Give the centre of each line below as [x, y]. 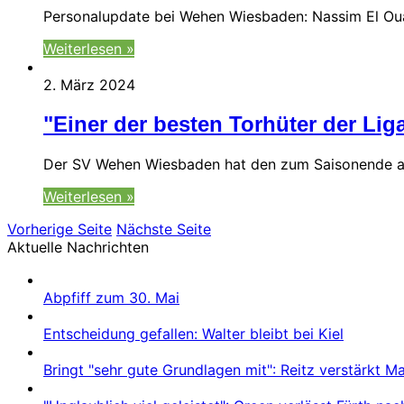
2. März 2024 [89, 85]
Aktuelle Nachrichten [78, 247]
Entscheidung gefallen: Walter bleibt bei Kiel [193, 334]
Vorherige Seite [60, 229]
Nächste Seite [164, 229]
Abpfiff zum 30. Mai [111, 298]
